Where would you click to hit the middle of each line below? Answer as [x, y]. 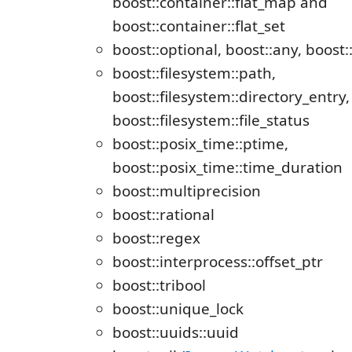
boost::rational [163, 214]
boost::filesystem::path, [194, 73]
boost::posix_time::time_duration [227, 167]
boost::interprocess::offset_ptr [218, 262]
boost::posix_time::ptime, [200, 144]
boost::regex [156, 238]
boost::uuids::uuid [176, 332]
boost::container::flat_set [199, 26]
